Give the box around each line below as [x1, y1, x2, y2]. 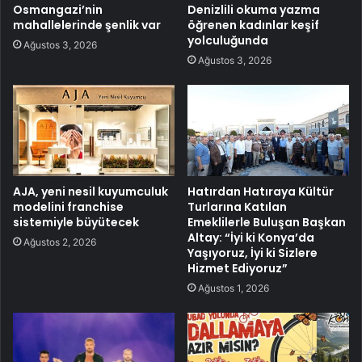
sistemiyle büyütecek [13, 213, 139, 230]
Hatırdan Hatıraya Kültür [187, 183, 334, 200]
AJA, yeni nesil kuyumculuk [13, 183, 168, 200]
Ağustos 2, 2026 [23, 235, 96, 248]
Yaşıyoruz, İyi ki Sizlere [187, 244, 318, 261]
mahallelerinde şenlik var [13, 16, 161, 33]
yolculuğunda [187, 32, 268, 48]
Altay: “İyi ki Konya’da [187, 229, 314, 246]
